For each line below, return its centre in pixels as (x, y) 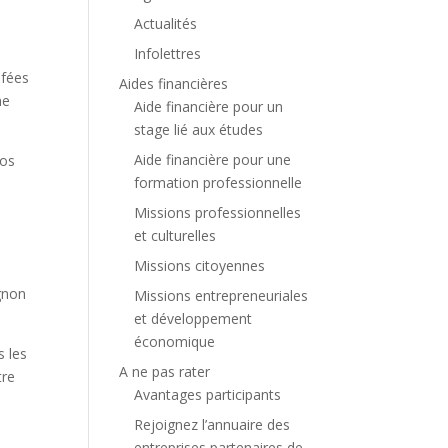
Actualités (166, 23)
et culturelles (175, 235)
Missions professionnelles (218, 212)
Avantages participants (208, 394)
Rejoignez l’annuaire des (212, 424)
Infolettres (168, 53)
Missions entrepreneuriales (221, 295)
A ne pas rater (165, 371)
